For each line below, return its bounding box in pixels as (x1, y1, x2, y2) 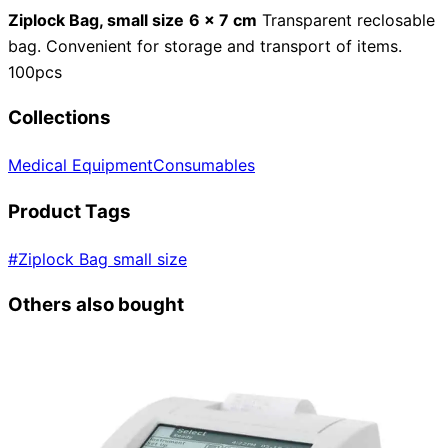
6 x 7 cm (189, 9, 257, 30)
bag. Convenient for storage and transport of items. (8, 35, 402, 56)
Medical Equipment (8, 155, 153, 176)
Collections (8, 106, 111, 130)
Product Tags (8, 199, 131, 223)
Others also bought (8, 293, 184, 317)
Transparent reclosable (257, 9, 435, 30)
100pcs (8, 61, 62, 82)
